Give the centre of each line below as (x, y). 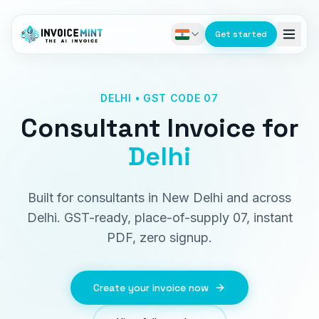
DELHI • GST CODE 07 (159, 98)
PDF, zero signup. (159, 237)
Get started (241, 34)
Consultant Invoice (138, 128)
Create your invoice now (151, 288)
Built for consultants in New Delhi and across (159, 198)
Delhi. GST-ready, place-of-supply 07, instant (159, 218)
